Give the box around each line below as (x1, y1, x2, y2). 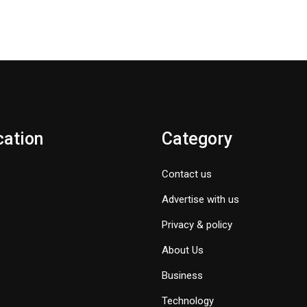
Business (162, 269, 203, 282)
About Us (162, 244, 204, 257)
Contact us (162, 168, 212, 181)
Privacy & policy (162, 219, 232, 232)
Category (162, 129, 232, 149)
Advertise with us (162, 193, 239, 206)
